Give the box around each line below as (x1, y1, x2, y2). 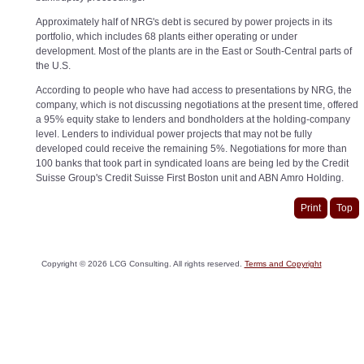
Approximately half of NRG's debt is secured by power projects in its (36, 15, 332, 28)
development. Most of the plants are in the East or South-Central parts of (36, 45, 352, 57)
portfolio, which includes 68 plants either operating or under (36, 30, 297, 42)
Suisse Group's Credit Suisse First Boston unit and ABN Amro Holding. (36, 171, 344, 184)
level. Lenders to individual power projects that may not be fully (36, 128, 312, 140)
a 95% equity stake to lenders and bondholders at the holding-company (36, 113, 350, 125)
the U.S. (36, 59, 71, 71)
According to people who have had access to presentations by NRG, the (36, 84, 352, 96)
